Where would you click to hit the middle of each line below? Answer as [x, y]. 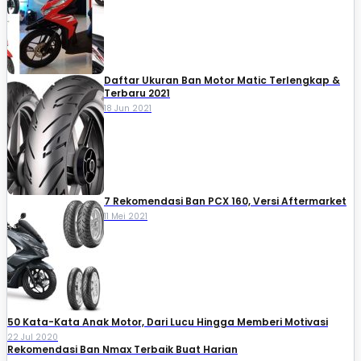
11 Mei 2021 [126, 216]
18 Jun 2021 [128, 108]
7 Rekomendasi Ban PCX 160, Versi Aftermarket [225, 201]
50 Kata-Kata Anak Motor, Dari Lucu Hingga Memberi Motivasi [168, 322]
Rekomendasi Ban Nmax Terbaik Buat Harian [122, 349]
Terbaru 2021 [137, 93]
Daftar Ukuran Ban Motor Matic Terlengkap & [222, 80]
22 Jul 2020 [33, 337]
